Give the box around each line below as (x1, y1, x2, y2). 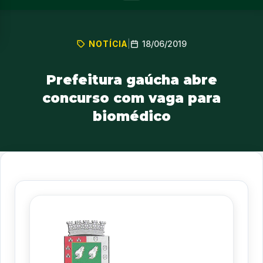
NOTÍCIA (88, 39, 127, 49)
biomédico (92, 108, 171, 125)
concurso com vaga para (42, 90, 221, 107)
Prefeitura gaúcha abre (46, 72, 217, 89)
